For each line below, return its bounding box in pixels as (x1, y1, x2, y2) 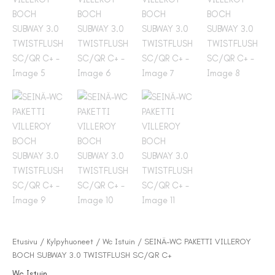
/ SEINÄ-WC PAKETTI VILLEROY (135, 236, 251, 246)
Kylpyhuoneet (47, 236, 93, 246)
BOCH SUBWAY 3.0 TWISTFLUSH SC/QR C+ (12, 249, 172, 260)
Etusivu (12, 236, 37, 246)
